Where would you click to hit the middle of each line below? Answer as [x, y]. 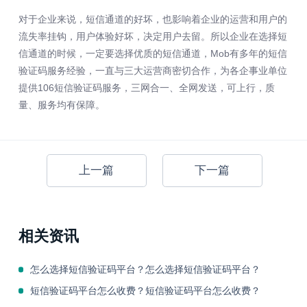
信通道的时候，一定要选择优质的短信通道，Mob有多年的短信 [152, 54]
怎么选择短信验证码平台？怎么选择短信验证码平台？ [145, 269]
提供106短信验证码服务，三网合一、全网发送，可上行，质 [146, 88]
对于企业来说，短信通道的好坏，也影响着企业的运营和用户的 [152, 20]
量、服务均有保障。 [61, 105]
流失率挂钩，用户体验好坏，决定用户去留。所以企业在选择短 [152, 37]
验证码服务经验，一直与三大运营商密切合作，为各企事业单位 [152, 71]
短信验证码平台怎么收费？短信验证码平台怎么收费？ [145, 290]
